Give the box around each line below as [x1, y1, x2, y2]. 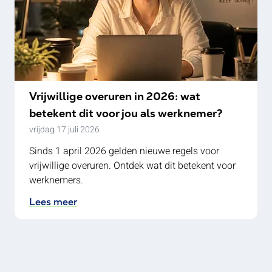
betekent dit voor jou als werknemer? [29, 106, 223, 120]
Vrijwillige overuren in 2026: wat [29, 89, 200, 103]
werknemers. [29, 173, 83, 188]
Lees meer [29, 195, 77, 208]
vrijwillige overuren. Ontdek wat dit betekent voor [29, 158, 236, 173]
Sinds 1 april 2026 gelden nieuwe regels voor [29, 144, 219, 158]
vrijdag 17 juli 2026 [29, 123, 100, 136]
